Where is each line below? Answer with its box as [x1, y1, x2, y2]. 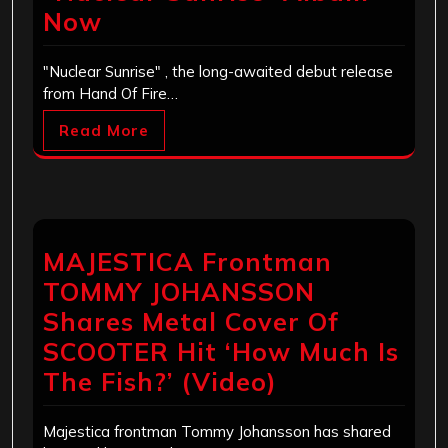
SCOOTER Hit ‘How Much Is [43, 336, 399, 368]
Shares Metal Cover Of [43, 306, 339, 338]
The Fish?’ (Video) [43, 366, 277, 398]
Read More [59, 121, 149, 141]
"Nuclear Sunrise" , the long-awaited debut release [43, 62, 393, 82]
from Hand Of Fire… [43, 84, 178, 104]
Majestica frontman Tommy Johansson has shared [43, 422, 391, 442]
